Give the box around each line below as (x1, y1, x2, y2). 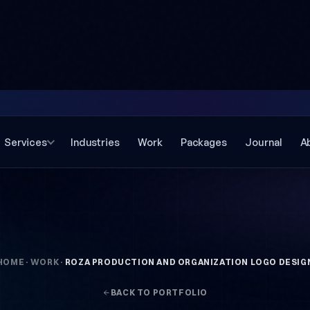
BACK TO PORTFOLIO (110, 287, 208, 298)
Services (4, 135, 47, 148)
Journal (245, 135, 282, 148)
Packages (180, 135, 228, 148)
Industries (70, 135, 120, 148)
